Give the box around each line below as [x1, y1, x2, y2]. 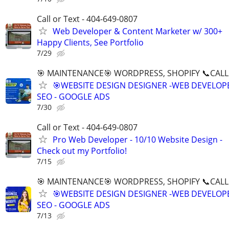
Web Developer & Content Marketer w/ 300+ [53, 25, 222, 37]
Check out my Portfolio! [37, 145, 127, 157]
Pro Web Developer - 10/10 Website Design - [53, 134, 222, 146]
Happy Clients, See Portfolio [37, 36, 144, 48]
